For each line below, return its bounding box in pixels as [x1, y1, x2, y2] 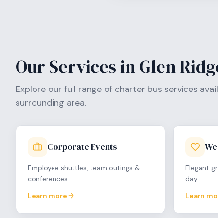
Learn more [28, 191, 67, 200]
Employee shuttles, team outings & [28, 163, 140, 172]
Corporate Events [47, 141, 117, 153]
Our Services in [16, 54, 139, 78]
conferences [28, 174, 68, 183]
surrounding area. [16, 97, 86, 109]
